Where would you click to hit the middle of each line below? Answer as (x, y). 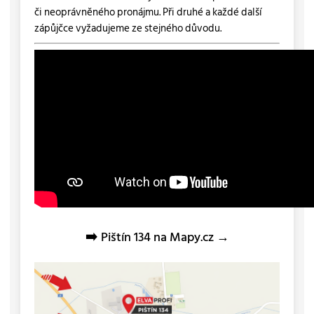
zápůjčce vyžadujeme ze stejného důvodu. (128, 29)
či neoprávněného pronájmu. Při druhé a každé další (148, 13)
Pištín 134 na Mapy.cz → (165, 237)
